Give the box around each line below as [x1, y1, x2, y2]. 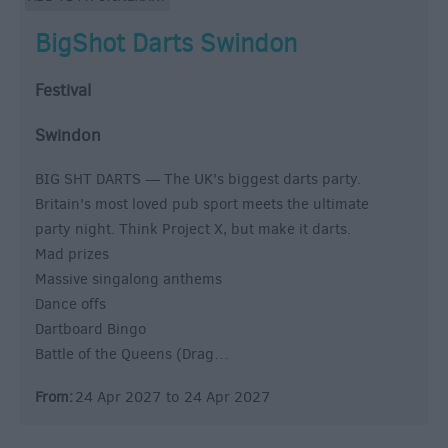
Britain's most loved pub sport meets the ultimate [35, 194, 369, 215]
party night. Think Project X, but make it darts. [35, 219, 351, 240]
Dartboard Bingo [35, 319, 146, 340]
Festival [35, 79, 91, 103]
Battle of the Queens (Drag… [35, 344, 229, 365]
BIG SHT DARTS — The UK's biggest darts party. [35, 169, 361, 190]
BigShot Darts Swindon [35, 26, 297, 61]
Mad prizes [35, 244, 109, 265]
